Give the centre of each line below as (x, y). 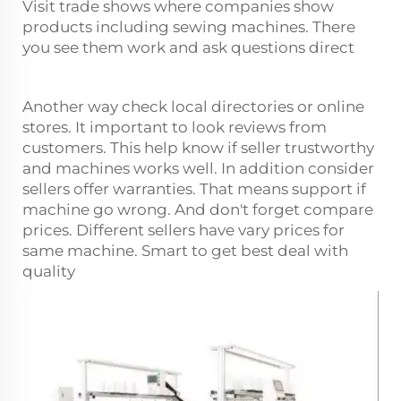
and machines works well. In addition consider (198, 168)
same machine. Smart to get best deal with (185, 250)
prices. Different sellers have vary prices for (183, 230)
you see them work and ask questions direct (188, 47)
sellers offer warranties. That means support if (194, 188)
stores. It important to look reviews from (175, 127)
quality (49, 271)
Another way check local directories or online (193, 106)
